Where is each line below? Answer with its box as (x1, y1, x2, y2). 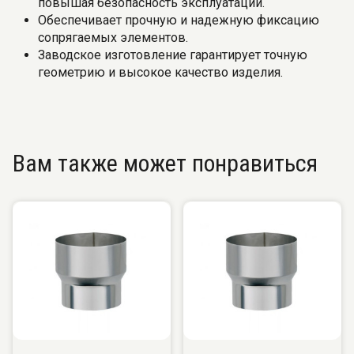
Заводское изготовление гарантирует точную (38, 47, 307, 62)
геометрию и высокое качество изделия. (38, 65, 283, 80)
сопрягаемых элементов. (38, 30, 188, 45)
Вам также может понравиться (13, 149, 318, 177)
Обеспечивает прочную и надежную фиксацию (38, 13, 319, 28)
